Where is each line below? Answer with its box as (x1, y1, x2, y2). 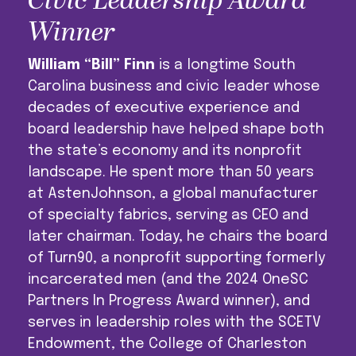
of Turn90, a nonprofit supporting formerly (28, 251, 326, 266)
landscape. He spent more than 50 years (28, 165, 315, 180)
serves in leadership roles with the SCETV (28, 315, 322, 331)
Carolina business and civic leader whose (28, 79, 321, 95)
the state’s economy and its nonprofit (28, 144, 303, 159)
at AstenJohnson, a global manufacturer (28, 187, 319, 202)
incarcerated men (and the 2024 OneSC (28, 273, 309, 288)
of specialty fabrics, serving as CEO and (28, 208, 309, 223)
